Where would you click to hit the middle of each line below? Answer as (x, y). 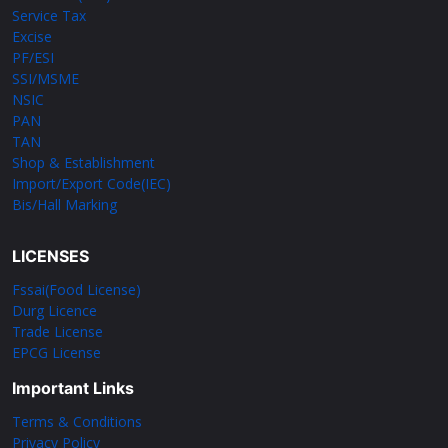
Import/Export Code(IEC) (91, 183)
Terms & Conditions (77, 421)
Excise (32, 36)
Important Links (73, 387)
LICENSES (50, 255)
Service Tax (49, 15)
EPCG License (56, 352)
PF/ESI (33, 57)
